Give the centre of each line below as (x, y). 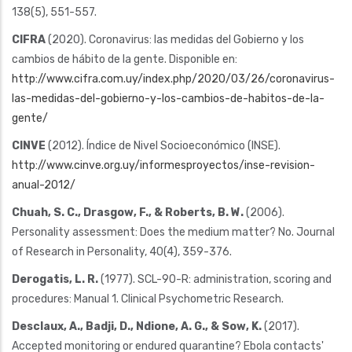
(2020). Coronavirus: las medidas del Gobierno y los (175, 39)
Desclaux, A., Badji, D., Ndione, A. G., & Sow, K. (137, 326)
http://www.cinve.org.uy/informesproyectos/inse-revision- (163, 165)
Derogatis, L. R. (55, 279)
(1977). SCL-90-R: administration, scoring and (215, 279)
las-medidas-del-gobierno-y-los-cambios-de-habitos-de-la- (168, 98)
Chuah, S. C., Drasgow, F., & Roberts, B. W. (128, 212)
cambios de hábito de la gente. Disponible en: (125, 59)
